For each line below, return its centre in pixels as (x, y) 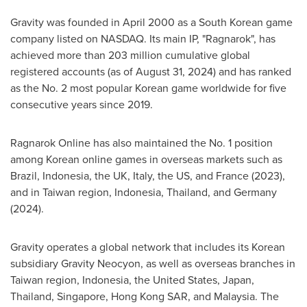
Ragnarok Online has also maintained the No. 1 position (142, 143)
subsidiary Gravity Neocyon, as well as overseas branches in (153, 263)
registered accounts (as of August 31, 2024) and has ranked (151, 71)
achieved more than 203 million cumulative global (130, 55)
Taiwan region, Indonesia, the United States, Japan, (132, 280)
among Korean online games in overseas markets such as (146, 159)
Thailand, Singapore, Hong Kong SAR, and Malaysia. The (145, 296)
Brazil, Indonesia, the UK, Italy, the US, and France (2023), (148, 175)
